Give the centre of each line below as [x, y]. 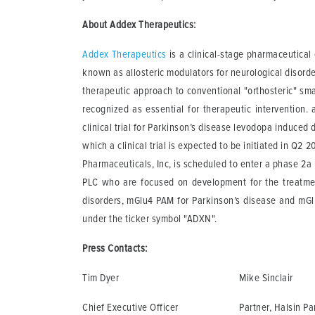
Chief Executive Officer [130, 307]
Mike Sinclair [266, 278]
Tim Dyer [101, 278]
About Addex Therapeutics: [139, 25]
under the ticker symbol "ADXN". [150, 219]
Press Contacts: [115, 248]
